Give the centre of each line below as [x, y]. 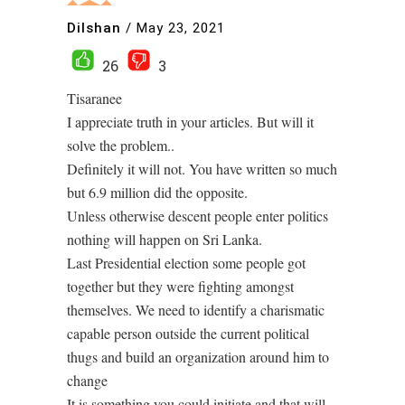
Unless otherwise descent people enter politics [198, 216]
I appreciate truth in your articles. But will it [190, 122]
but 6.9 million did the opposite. [157, 193]
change [87, 381]
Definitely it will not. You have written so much [202, 169]
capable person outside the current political [188, 334]
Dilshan [94, 28]
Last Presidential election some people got [186, 263]
